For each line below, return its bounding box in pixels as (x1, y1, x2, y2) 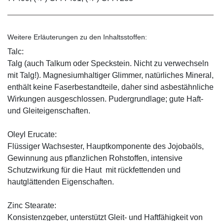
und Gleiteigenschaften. (7, 106, 90, 115)
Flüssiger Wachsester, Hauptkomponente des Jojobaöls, (7, 142, 204, 150)
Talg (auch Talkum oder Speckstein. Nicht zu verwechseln (7, 59, 209, 68)
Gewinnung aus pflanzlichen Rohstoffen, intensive (7, 153, 183, 162)
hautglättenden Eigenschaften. (7, 177, 114, 186)
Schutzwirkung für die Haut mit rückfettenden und (7, 165, 181, 174)
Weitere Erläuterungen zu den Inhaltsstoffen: (7, 33, 147, 41)
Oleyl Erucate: (7, 130, 57, 139)
